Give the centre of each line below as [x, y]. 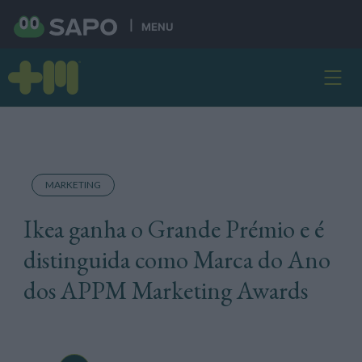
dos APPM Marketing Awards [165, 290]
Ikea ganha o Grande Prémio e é [173, 229]
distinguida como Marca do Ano [177, 260]
